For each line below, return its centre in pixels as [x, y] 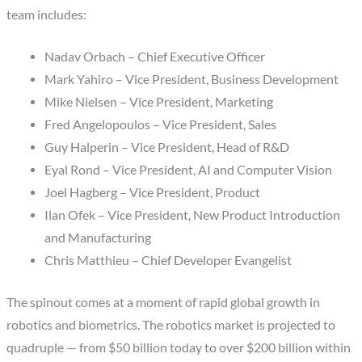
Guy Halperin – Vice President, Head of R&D [166, 147]
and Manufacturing [97, 238]
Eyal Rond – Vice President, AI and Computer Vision [188, 170]
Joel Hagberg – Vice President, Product [152, 193]
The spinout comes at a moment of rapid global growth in [164, 302]
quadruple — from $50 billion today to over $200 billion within [179, 347]
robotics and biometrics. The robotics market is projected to [171, 324]
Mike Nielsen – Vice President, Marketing [158, 102]
